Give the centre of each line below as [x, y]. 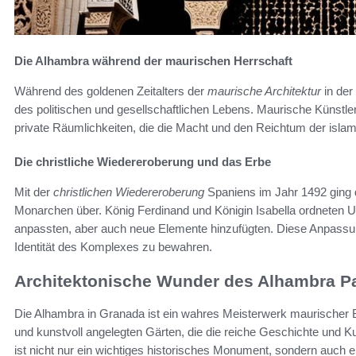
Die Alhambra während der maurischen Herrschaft [153, 61]
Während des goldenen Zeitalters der [111, 91]
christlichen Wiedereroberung [129, 192]
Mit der [34, 192]
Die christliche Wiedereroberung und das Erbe [143, 162]
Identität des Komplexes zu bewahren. [113, 247]
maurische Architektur [264, 91]
